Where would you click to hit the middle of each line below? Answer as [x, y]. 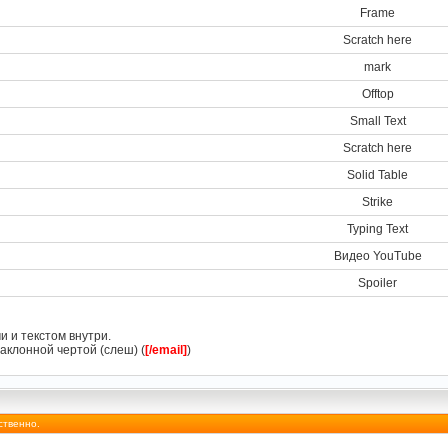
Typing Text [377, 229]
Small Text [377, 121]
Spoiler [377, 283]
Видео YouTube [377, 256]
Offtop [377, 94]
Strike [377, 202]
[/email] [166, 350]
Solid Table [377, 175]
